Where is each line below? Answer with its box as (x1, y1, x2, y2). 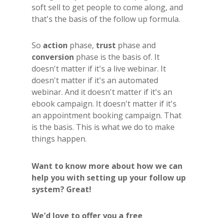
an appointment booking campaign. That (32, 109, 182, 121)
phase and (116, 39, 156, 51)
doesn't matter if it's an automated (32, 74, 158, 86)
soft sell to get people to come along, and (32, 1, 183, 13)
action (43, 39, 68, 51)
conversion (32, 51, 74, 62)
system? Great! (32, 183, 93, 195)
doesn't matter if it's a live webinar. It (32, 63, 166, 74)
